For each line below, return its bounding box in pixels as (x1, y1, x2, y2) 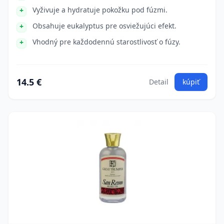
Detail (149, 77, 168, 86)
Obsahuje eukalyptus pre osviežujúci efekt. (32, 21, 176, 30)
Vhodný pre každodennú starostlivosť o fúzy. (32, 37, 180, 46)
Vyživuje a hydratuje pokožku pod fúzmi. (32, 5, 167, 14)
